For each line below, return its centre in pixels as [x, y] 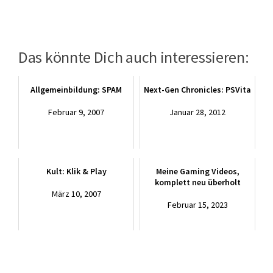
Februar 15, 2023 [197, 205]
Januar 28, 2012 [197, 112]
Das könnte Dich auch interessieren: [134, 58]
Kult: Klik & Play [76, 172]
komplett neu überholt [197, 183]
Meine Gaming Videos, [197, 172]
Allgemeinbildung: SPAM [76, 90]
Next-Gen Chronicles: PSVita [197, 90]
